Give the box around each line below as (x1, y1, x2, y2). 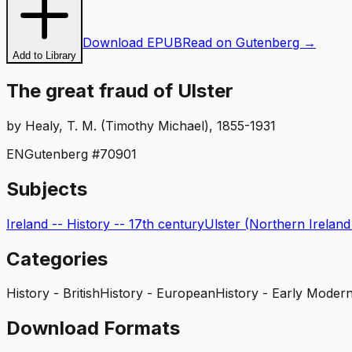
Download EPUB (82, 35, 182, 50)
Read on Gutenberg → (182, 35, 316, 50)
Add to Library (13, 49, 76, 61)
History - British (6, 285, 100, 302)
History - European (100, 285, 215, 302)
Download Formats (6, 317, 180, 340)
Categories (6, 247, 108, 270)
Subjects (6, 177, 87, 200)
